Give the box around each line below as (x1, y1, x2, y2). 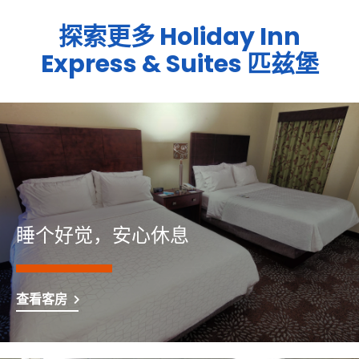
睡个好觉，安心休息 (16, 227, 189, 246)
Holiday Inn (159, 20, 301, 54)
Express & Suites (40, 47, 242, 82)
